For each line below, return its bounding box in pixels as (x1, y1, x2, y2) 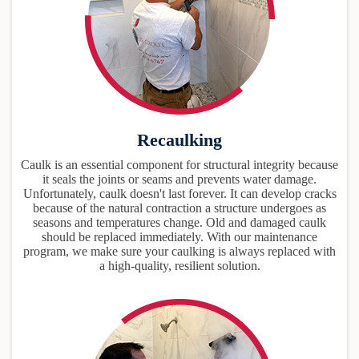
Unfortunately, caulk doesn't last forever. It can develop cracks (22, 186, 337, 200)
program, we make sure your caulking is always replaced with (23, 244, 336, 258)
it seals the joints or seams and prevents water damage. (42, 171, 317, 186)
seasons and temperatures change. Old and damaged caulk (33, 215, 326, 229)
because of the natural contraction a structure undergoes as (33, 200, 326, 215)
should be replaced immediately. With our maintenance (42, 229, 317, 244)
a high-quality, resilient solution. (99, 258, 260, 272)
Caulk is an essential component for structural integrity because (21, 157, 338, 171)
